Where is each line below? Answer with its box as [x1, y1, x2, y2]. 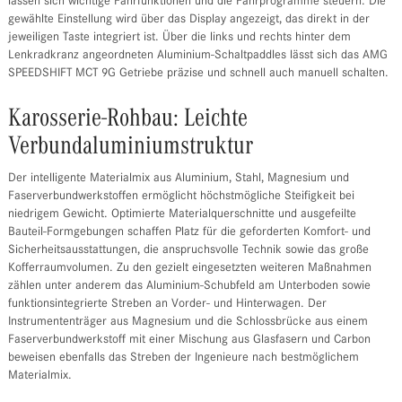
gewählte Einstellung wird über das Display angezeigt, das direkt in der [7, 13, 370, 27]
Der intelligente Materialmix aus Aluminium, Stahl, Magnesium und [7, 172, 349, 186]
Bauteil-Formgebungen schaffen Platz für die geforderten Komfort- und [7, 226, 371, 240]
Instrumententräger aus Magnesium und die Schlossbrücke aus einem [7, 316, 368, 329]
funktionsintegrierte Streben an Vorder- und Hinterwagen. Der [7, 298, 327, 311]
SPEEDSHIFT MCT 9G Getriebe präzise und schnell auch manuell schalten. [7, 67, 389, 81]
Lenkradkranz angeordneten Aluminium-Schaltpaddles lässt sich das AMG [7, 49, 388, 63]
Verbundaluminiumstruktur [7, 134, 253, 161]
